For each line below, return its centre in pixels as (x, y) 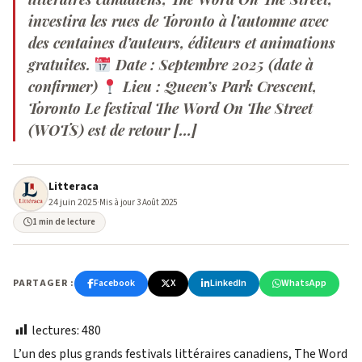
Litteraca (74, 186)
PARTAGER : (44, 283)
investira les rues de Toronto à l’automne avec (178, 21)
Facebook (114, 283)
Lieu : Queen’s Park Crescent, (217, 86)
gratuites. (61, 65)
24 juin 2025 (73, 202)
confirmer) (65, 86)
